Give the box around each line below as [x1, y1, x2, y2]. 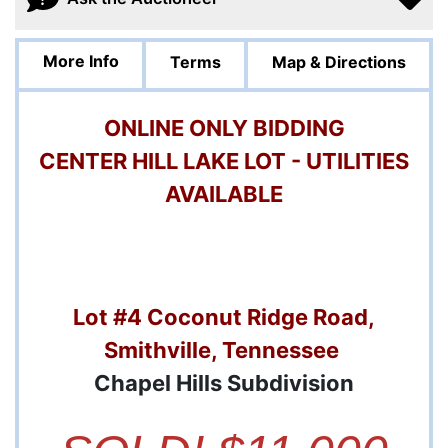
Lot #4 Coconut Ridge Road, [73, 304, 375, 331]
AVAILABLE [165, 181, 283, 208]
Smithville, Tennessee [104, 337, 344, 364]
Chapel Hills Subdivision [94, 370, 354, 397]
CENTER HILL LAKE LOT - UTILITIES [39, 148, 409, 175]
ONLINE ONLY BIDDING [103, 115, 345, 142]
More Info [42, 51, 119, 72]
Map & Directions [271, 52, 406, 73]
